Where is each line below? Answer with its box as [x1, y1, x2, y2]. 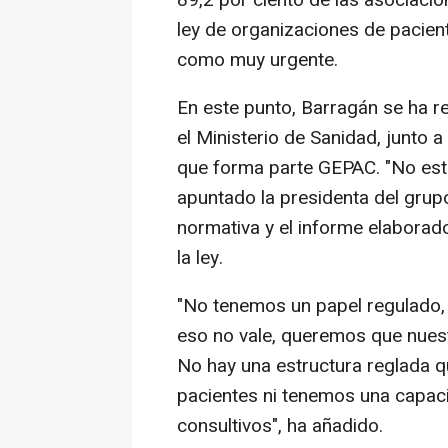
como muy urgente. [177, 46, 338, 75]
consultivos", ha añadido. [177, 412, 383, 441]
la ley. [177, 244, 223, 273]
